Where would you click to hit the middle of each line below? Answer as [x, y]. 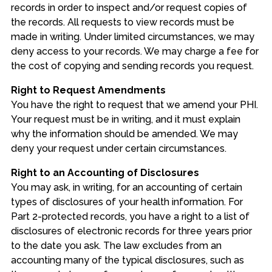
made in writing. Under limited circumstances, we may [132, 37]
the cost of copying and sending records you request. [132, 66]
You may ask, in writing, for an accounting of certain [126, 188]
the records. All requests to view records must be [122, 22]
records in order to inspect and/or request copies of [129, 8]
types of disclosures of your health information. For [127, 202]
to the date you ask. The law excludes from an [116, 246]
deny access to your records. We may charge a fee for [134, 52]
